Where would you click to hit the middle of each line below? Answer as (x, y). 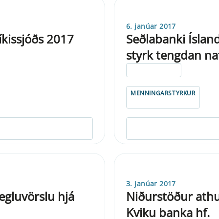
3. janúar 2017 (151, 183)
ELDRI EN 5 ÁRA (154, 70)
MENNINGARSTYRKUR (163, 93)
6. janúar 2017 (151, 26)
